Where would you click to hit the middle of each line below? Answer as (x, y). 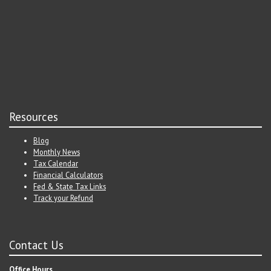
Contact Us (36, 245)
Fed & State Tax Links (70, 187)
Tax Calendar (56, 164)
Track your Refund (63, 198)
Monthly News (57, 152)
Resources (34, 116)
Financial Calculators (68, 175)
